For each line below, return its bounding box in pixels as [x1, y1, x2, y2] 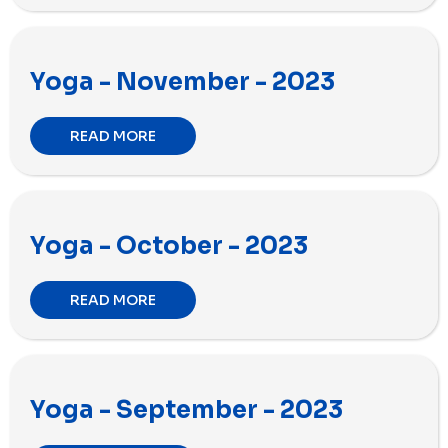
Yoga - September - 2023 [30, 394, 343, 425]
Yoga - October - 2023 [30, 230, 308, 261]
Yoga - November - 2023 [30, 66, 335, 97]
